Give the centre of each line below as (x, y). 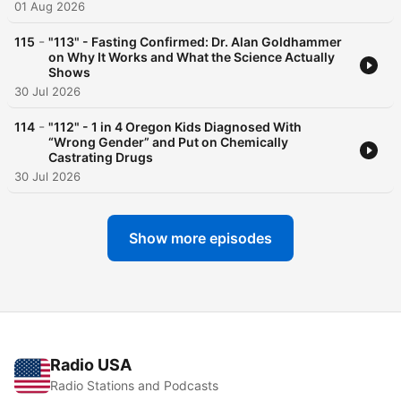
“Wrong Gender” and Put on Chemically (168, 142)
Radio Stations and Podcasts (134, 386)
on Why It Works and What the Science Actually (192, 57)
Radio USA (91, 365)
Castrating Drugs (101, 158)
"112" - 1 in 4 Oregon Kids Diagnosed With (175, 127)
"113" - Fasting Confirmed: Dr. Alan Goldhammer (195, 42)
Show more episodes (200, 239)
